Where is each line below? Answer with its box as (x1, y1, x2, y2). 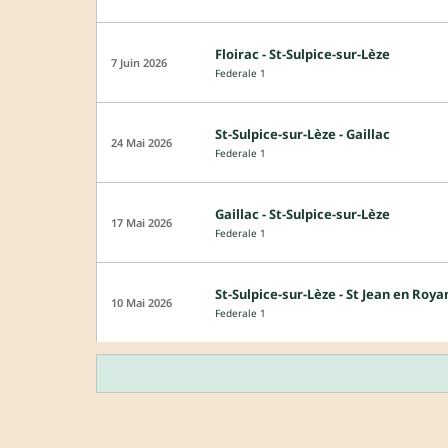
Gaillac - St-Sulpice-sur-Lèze (215, 204, 390, 223)
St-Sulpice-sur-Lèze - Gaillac (215, 124, 390, 143)
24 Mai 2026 (111, 134, 172, 150)
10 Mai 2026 (111, 294, 172, 310)
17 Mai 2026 (111, 214, 172, 230)
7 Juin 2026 (111, 54, 167, 70)
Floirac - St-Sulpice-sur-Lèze (215, 44, 390, 63)
